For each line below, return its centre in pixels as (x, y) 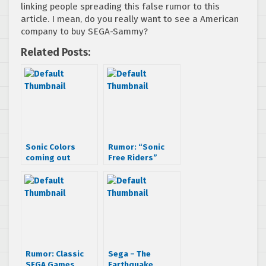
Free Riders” (133, 157)
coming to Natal (139, 168)
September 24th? (60, 168)
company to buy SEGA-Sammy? (84, 31)
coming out (48, 157)
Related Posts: (56, 52)
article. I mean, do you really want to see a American (130, 19)
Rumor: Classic (55, 254)
